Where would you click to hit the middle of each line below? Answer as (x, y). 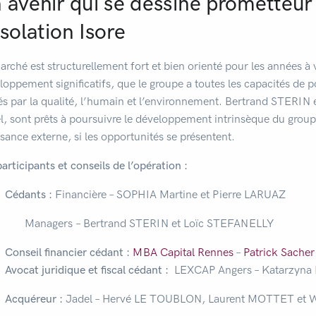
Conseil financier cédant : (68, 252)
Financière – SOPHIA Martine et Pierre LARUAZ (169, 194)
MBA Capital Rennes (183, 252)
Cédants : (28, 194)
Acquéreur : (35, 299)
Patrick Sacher (279, 252)
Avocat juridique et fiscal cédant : (86, 270)
